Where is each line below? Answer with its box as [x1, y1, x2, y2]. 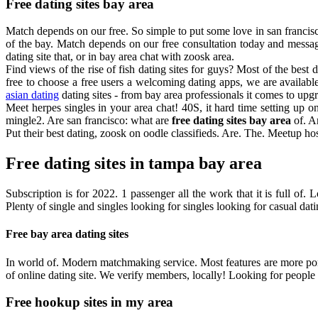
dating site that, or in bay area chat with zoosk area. [6, 50, 234, 63]
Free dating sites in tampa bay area [6, 154, 262, 173]
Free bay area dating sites [6, 228, 128, 241]
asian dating [6, 89, 59, 102]
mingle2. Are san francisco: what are [6, 114, 172, 127]
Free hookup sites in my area [6, 295, 173, 310]
